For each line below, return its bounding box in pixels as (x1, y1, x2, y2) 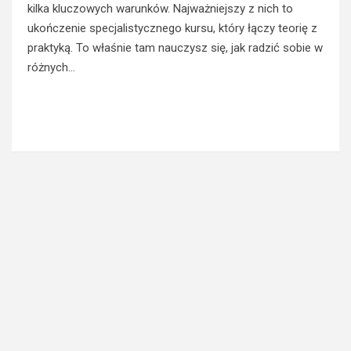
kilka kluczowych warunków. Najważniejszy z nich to (27, 2, 293, 16)
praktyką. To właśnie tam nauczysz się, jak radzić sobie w (27, 41, 323, 55)
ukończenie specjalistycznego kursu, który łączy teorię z (27, 21, 317, 35)
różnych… (27, 60, 75, 74)
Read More (145, 107, 206, 121)
